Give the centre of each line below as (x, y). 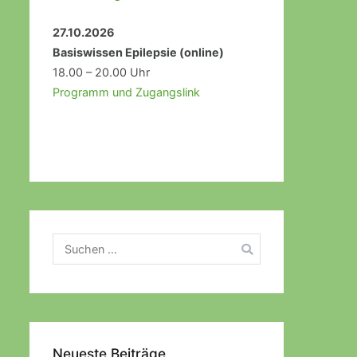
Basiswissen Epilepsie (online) (138, 53)
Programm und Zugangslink (126, 92)
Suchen (71, 243)
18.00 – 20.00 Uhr (101, 73)
